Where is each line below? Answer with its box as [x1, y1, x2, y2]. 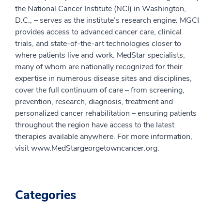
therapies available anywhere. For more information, [15, 131, 192, 142]
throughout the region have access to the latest [15, 119, 174, 130]
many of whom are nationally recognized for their [15, 61, 183, 72]
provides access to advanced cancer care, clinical [15, 26, 182, 37]
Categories [15, 186, 76, 203]
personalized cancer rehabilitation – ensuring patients [15, 108, 197, 119]
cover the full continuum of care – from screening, [15, 84, 185, 95]
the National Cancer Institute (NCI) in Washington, [15, 3, 186, 14]
